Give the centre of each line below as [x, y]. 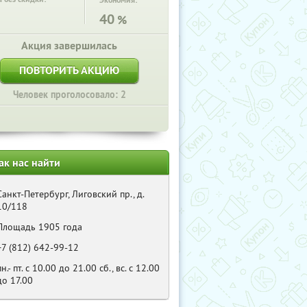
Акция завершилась [69, 46]
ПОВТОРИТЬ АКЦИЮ [69, 70]
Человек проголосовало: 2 [69, 95]
